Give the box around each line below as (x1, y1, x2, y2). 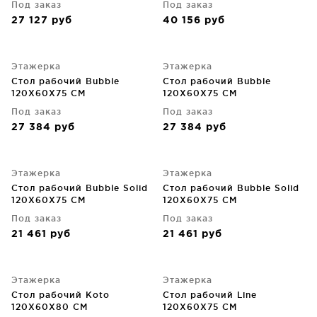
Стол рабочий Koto (11, 290, 110, 299)
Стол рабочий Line (163, 290, 257, 299)
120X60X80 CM (11, 302, 88, 311)
